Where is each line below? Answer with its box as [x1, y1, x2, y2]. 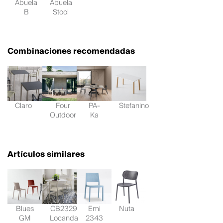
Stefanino [118, 100, 149, 112]
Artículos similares [7, 147, 85, 162]
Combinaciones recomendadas [7, 44, 135, 59]
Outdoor [49, 109, 76, 122]
